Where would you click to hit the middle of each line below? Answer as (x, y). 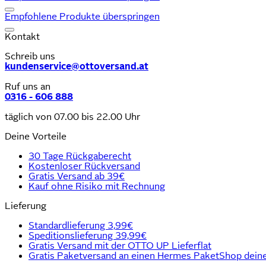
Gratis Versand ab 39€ (77, 176)
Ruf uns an (28, 86)
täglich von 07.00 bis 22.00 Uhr (72, 117)
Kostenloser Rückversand (84, 166)
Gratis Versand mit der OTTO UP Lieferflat (120, 246)
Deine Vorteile (36, 136)
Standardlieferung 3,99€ (81, 225)
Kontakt (22, 37)
